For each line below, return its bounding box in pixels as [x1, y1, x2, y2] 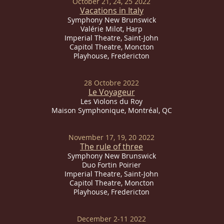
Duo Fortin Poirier [82, 160, 141, 169]
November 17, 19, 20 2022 [68, 132, 154, 142]
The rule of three [80, 141, 143, 152]
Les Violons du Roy [80, 96, 142, 106]
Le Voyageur [88, 86, 135, 97]
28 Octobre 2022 [84, 78, 139, 87]
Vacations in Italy [79, 5, 143, 16]
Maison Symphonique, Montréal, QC [51, 105, 172, 115]
